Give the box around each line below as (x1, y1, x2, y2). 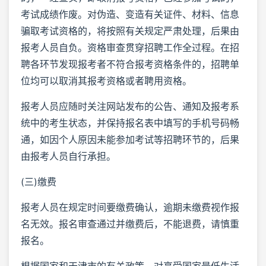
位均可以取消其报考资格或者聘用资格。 (21, 74, 192, 87)
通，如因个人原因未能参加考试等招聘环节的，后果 (21, 133, 239, 145)
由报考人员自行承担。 (21, 150, 116, 162)
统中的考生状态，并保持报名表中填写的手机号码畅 (21, 116, 239, 129)
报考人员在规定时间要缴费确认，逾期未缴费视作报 (21, 201, 239, 213)
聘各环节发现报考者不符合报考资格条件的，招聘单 (21, 58, 239, 70)
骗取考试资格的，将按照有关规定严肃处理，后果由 (21, 24, 239, 37)
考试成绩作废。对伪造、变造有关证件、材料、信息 (21, 8, 239, 20)
